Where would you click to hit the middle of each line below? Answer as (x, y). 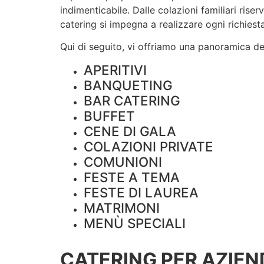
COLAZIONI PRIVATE (148, 146)
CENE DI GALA (130, 131)
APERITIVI (115, 70)
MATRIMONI (122, 207)
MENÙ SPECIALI (135, 223)
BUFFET (109, 115)
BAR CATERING (132, 100)
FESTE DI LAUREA (141, 192)
